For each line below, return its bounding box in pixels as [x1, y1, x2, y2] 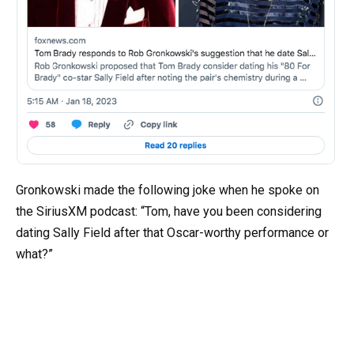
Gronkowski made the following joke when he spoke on [16, 183, 319, 198]
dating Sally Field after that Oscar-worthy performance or [16, 225, 329, 241]
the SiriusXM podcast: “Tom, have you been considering [16, 204, 322, 220]
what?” [16, 247, 53, 262]
